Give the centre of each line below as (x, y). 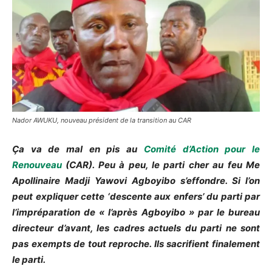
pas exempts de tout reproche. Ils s (92, 244)
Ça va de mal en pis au (78, 149)
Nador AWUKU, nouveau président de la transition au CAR (102, 121)
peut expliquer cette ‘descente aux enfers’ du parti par (136, 197)
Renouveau (37, 165)
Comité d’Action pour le (202, 149)
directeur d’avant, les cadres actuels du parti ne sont (136, 228)
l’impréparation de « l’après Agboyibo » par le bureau (136, 212)
